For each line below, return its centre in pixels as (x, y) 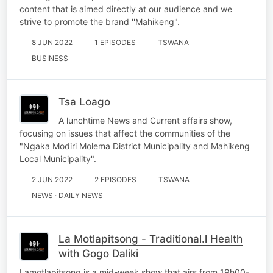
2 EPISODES (115, 179)
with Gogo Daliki (98, 253)
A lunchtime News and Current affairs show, (145, 120)
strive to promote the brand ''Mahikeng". (100, 21)
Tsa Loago (84, 101)
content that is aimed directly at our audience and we (126, 9)
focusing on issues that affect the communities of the (125, 133)
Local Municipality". (58, 158)
